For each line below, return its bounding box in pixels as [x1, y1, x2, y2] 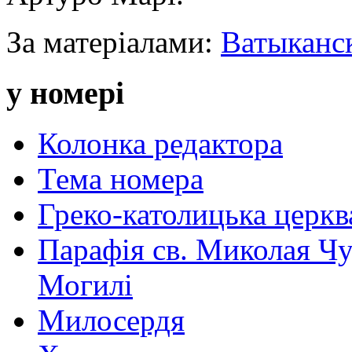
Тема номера [38, 162, 203, 196]
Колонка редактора [38, 126, 283, 161]
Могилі [38, 268, 133, 302]
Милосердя [38, 303, 185, 338]
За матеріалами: [6, 24, 221, 59]
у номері [6, 75, 124, 111]
